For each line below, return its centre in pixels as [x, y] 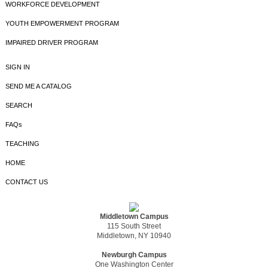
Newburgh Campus [134, 255]
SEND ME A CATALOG [38, 86]
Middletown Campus [134, 216]
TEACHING [22, 144]
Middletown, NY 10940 [134, 235]
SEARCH [19, 106]
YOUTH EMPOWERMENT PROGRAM [62, 24]
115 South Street [134, 226]
